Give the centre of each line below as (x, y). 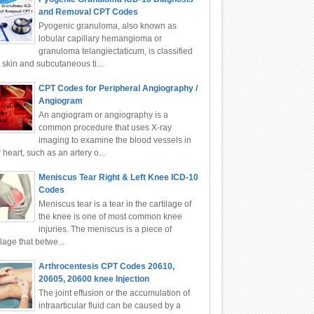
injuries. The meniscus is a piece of (105, 230)
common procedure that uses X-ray (105, 128)
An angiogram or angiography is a (103, 115)
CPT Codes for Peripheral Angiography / (118, 88)
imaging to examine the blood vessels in (115, 141)
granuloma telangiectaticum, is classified (115, 51)
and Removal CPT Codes (88, 12)
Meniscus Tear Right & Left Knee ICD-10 (118, 177)
